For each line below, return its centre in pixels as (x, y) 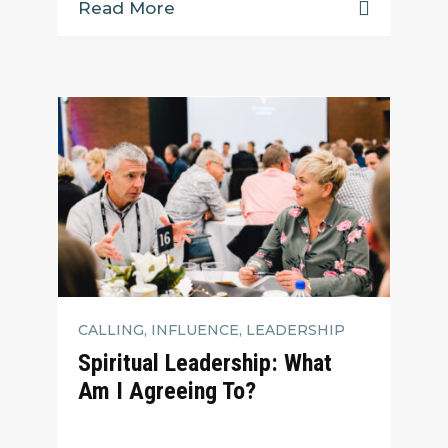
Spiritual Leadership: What (205, 363)
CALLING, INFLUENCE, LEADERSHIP (212, 329)
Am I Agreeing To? (167, 391)
